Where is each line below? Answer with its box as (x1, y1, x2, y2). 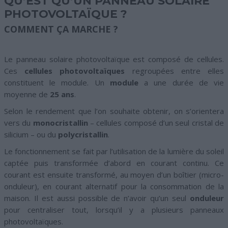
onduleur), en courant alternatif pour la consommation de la (4, 181, 224, 191)
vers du (4, 117, 33, 128)
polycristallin (58, 129, 108, 139)
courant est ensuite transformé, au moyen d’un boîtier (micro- (4, 169, 224, 180)
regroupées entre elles (125, 65, 224, 76)
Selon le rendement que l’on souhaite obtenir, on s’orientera (4, 105, 224, 116)
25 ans (50, 89, 74, 99)
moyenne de (4, 89, 50, 99)
